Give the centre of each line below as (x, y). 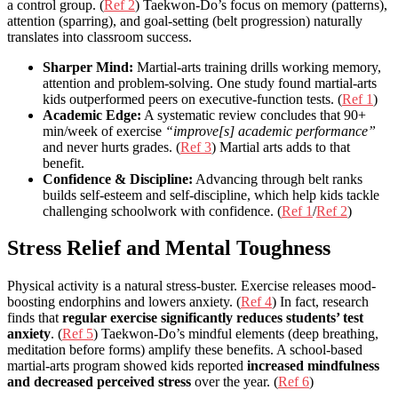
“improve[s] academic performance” (271, 131)
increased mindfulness (313, 366)
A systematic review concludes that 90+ (254, 115)
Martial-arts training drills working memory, (257, 67)
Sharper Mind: (88, 67)
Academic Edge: (92, 115)
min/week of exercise (104, 131)
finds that (35, 318)
